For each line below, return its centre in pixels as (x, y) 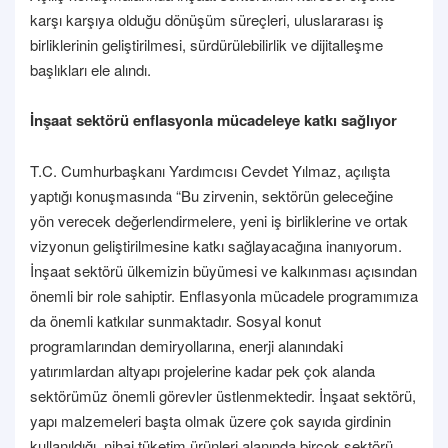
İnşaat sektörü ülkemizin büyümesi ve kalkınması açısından (223, 270)
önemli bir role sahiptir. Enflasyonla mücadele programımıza (224, 295)
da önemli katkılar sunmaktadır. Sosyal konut (175, 320)
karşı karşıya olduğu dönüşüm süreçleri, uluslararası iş (207, 19)
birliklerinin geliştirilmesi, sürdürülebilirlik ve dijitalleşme (206, 44)
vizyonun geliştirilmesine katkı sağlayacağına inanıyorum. (216, 245)
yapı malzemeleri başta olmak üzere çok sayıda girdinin (210, 420)
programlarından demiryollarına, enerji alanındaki (186, 345)
